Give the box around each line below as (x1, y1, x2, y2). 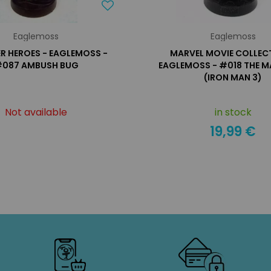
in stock (214, 105, 252, 119)
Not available (5, 105, 68, 119)
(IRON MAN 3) (204, 71, 263, 83)
